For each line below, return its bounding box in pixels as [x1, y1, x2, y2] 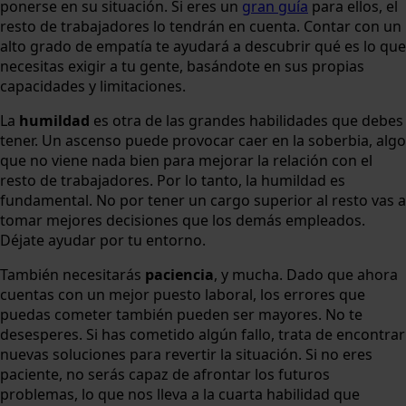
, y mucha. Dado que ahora [214, 264, 398, 285]
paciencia [145, 264, 214, 285]
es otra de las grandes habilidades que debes [90, 110, 403, 130]
